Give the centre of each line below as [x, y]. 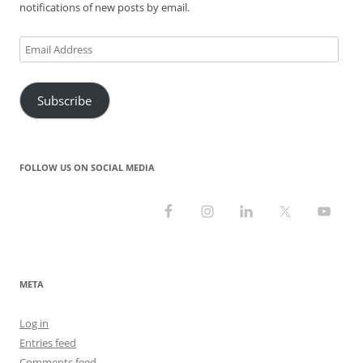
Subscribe [65, 100]
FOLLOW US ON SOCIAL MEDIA [87, 167]
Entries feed [48, 342]
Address [38, 65]
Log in [34, 323]
